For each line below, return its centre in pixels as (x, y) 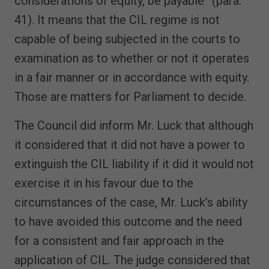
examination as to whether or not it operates (132, 58)
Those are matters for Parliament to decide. (133, 96)
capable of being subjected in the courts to (127, 39)
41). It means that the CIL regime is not (117, 20)
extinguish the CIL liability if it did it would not (134, 164)
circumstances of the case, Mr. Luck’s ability (131, 202)
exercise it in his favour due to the (104, 183)
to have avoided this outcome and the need (128, 221)
